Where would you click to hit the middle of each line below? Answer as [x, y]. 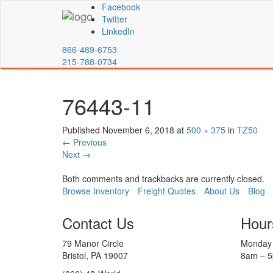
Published [82, 130]
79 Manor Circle [93, 243]
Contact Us [98, 223]
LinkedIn [118, 31]
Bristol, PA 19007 [95, 255]
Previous [89, 142]
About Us [222, 191]
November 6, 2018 [138, 130]
